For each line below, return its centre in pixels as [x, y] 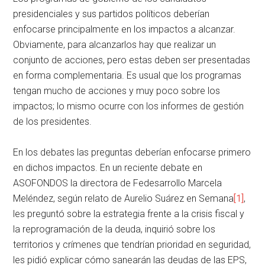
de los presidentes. [53, 121]
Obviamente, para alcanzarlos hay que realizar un [115, 44]
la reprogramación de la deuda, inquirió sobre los [114, 229]
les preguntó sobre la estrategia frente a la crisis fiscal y [129, 214]
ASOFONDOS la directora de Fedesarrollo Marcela [118, 183]
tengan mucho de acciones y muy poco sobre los [117, 91]
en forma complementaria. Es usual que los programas [127, 75]
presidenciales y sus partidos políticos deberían [112, 14]
